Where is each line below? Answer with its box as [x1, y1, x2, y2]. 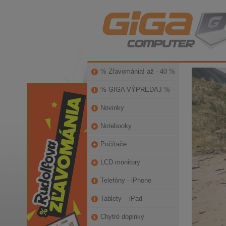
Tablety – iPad [100, 195, 142, 202]
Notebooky [100, 122, 132, 130]
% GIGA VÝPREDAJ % [100, 86, 170, 93]
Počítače [100, 140, 127, 148]
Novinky [100, 104, 124, 111]
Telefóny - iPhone [100, 177, 151, 184]
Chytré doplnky [100, 213, 144, 220]
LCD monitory [100, 158, 140, 166]
